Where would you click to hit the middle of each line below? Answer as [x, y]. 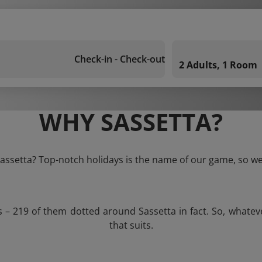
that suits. [131, 225]
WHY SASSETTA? [131, 122]
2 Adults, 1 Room [218, 65]
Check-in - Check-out [120, 59]
